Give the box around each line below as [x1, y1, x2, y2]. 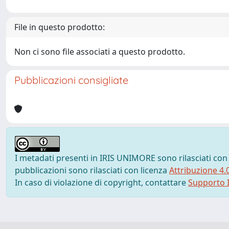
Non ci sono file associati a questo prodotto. [14, 46, 185, 57]
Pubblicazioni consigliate [14, 74, 128, 86]
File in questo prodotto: [14, 21, 105, 33]
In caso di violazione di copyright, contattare [15, 177, 188, 188]
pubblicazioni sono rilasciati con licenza [15, 165, 169, 176]
